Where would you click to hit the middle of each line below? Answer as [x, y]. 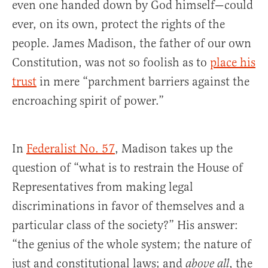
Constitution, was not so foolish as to [111, 63]
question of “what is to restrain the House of [127, 168]
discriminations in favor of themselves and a [128, 206]
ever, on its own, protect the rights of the [118, 25]
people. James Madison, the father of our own [132, 44]
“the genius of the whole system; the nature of [132, 245]
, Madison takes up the [174, 149]
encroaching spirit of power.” [88, 101]
